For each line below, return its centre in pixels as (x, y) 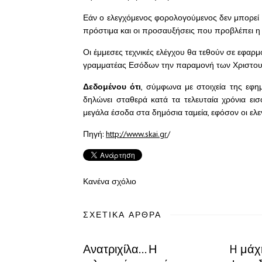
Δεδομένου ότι (112, 87)
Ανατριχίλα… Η (120, 249)
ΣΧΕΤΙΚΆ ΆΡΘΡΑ (122, 215)
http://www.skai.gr (137, 134)
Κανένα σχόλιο (110, 181)
